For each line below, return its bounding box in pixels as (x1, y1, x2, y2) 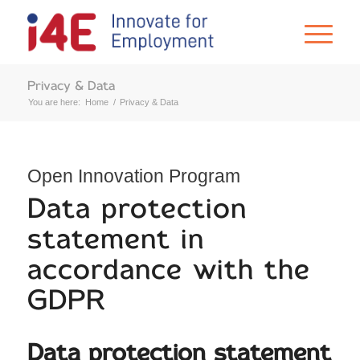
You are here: (27, 97, 80, 107)
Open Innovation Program (27, 166, 240, 186)
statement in (27, 226, 204, 254)
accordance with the (27, 256, 310, 284)
